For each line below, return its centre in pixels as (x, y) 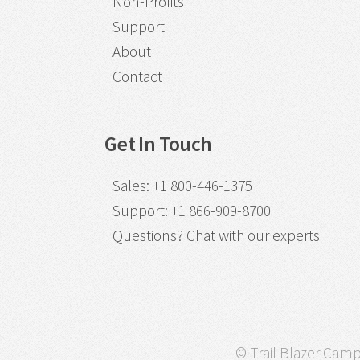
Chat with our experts (253, 235)
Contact (137, 77)
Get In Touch (158, 144)
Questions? (147, 235)
